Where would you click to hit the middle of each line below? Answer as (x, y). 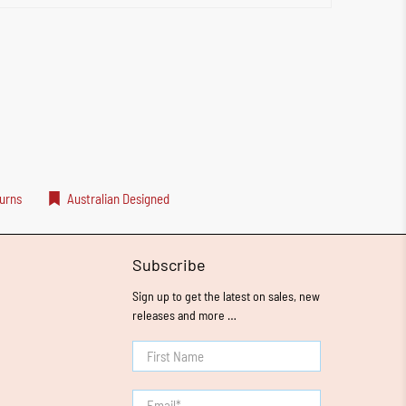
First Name (161, 351)
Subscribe (169, 264)
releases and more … (184, 314)
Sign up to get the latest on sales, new (226, 295)
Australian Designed (118, 199)
